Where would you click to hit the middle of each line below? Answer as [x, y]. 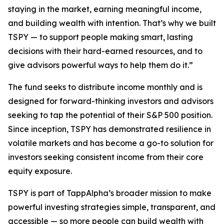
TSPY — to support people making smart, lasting [100, 37]
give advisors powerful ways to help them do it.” [100, 65]
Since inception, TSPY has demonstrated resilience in [109, 129]
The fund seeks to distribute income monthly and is [105, 87]
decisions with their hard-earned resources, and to [105, 51]
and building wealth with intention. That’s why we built [112, 23]
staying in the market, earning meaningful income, [105, 9]
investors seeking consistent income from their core [106, 157]
